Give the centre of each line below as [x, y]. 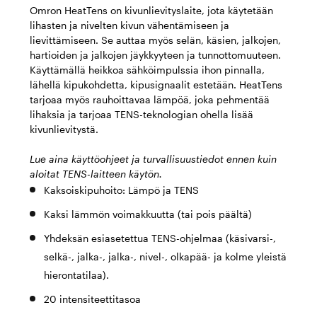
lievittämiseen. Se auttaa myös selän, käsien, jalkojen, [155, 40]
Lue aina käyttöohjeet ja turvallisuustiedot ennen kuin [153, 159]
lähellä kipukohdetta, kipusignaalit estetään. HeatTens [156, 85]
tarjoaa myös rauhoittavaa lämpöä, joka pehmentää [150, 99]
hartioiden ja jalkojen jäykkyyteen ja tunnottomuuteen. [155, 55]
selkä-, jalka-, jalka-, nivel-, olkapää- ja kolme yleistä [165, 257]
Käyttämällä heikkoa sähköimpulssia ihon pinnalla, [147, 70]
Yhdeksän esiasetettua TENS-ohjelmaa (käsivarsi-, [160, 238]
